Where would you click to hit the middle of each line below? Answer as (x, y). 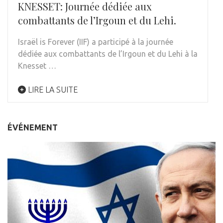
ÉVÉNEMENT (33, 128)
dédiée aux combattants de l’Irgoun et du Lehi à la (108, 54)
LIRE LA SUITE (52, 90)
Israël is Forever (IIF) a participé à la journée (96, 42)
